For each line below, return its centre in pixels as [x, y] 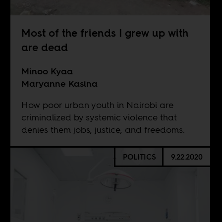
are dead [44, 47]
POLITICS [139, 157]
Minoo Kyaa [47, 71]
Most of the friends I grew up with [105, 33]
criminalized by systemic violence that [99, 117]
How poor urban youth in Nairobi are [97, 105]
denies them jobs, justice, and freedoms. [103, 130]
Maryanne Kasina [59, 83]
